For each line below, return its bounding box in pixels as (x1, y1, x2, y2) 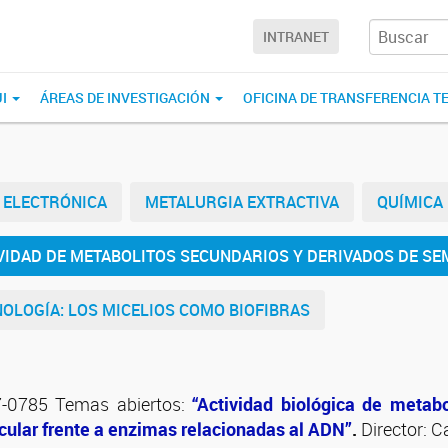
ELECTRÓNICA (3, 191, 107, 213)
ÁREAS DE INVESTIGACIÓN (40, 88, 213, 107)
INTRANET (263, 27, 329, 47)
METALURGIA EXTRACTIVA (145, 191, 339, 213)
